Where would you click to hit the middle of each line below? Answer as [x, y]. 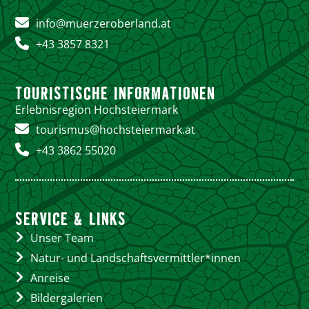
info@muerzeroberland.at [104, 24]
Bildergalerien [67, 298]
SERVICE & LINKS [71, 218]
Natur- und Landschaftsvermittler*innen [136, 258]
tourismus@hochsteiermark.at [116, 130]
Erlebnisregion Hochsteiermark [97, 110]
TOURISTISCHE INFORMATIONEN [116, 92]
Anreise [50, 278]
